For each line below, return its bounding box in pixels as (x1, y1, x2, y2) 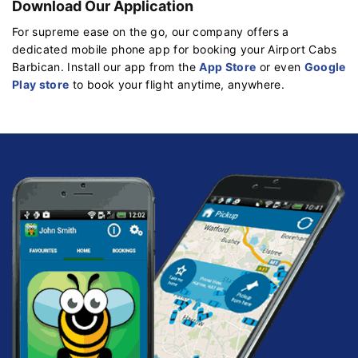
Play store (12, 77, 70, 91)
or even (256, 59, 304, 74)
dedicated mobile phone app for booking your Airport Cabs (12, 42, 337, 56)
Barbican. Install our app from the (12, 59, 200, 74)
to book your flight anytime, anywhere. (69, 77, 285, 91)
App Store (199, 59, 257, 74)
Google (304, 59, 346, 74)
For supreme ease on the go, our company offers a (12, 24, 289, 38)
